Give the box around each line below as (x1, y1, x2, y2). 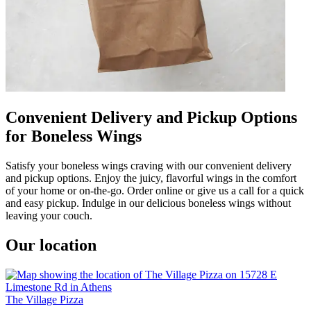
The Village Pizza (6, 293, 83, 305)
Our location (6, 235, 96, 254)
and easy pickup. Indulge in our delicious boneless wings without (6, 196, 291, 209)
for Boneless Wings (6, 126, 142, 145)
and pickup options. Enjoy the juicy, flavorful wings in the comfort (6, 171, 296, 184)
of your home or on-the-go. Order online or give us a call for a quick (6, 184, 304, 196)
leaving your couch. (6, 209, 92, 221)
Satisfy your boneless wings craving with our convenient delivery (6, 159, 292, 171)
